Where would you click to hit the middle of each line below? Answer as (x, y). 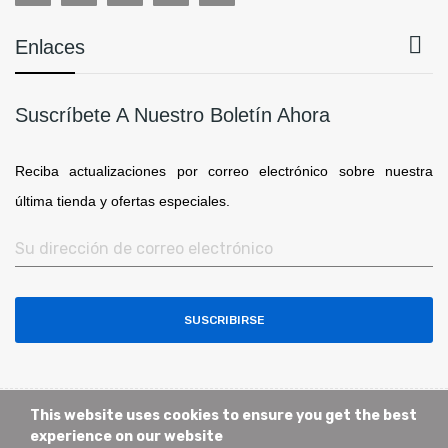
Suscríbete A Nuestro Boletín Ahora (172, 114)
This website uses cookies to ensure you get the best (223, 415)
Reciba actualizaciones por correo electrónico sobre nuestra (224, 170)
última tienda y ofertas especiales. (122, 200)
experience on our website (126, 436)
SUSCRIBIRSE (224, 319)
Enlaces (50, 46)
